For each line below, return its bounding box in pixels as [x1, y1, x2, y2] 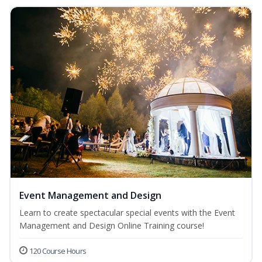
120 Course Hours [29, 246, 87, 257]
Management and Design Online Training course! [19, 220, 204, 232]
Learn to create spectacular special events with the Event [19, 207, 235, 219]
